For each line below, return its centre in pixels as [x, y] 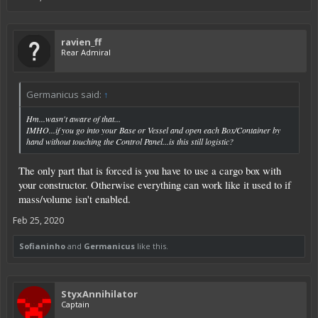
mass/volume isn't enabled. [75, 199]
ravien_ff [81, 42]
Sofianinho [42, 246]
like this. [152, 246]
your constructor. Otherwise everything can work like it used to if [155, 185]
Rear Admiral [86, 52]
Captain [75, 305]
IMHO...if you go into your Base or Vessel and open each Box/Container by [153, 130]
